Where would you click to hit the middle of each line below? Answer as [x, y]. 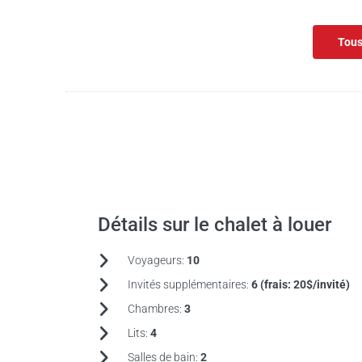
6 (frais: [272, 284]
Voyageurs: [157, 260]
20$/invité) [321, 284]
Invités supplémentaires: [189, 284]
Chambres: [156, 309]
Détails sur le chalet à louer [214, 225]
